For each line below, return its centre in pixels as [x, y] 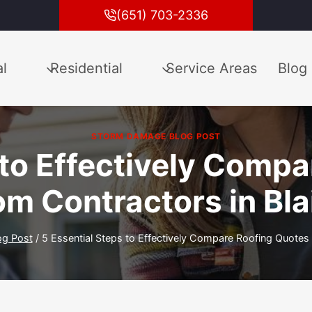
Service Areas [211, 68]
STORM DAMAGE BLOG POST [156, 136]
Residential [86, 68]
